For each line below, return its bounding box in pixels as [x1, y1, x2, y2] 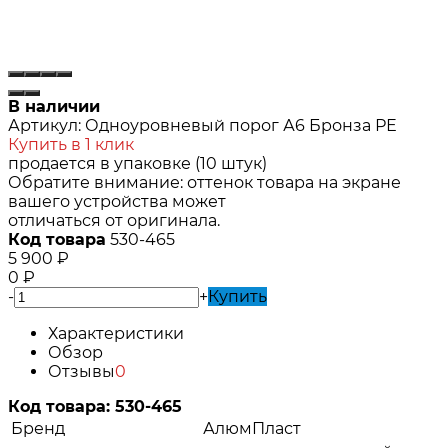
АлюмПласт [203, 418, 301, 438]
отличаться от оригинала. [8, 210, 220, 230]
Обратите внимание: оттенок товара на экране [8, 172, 401, 192]
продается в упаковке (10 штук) [8, 153, 267, 173]
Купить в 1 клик [8, 134, 134, 154]
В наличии [8, 96, 100, 116]
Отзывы [48, 361, 115, 381]
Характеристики [48, 323, 184, 343]
